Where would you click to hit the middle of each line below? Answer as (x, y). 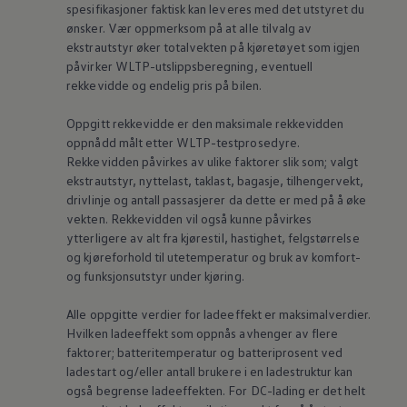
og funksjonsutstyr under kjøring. (155, 276)
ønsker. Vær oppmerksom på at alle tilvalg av (189, 28)
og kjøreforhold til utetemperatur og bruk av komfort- (214, 257)
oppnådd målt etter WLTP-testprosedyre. (183, 143)
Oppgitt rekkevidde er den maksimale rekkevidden (205, 124)
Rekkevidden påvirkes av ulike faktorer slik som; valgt (213, 162)
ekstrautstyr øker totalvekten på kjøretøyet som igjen (213, 47)
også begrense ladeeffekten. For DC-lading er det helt (216, 391)
